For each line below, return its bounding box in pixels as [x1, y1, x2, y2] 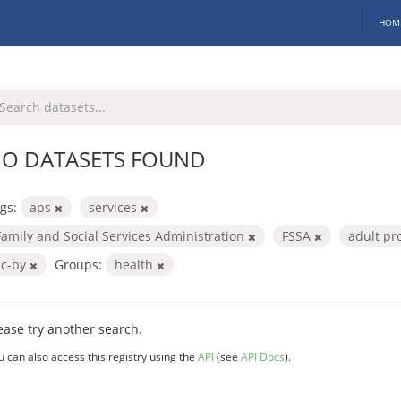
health [115, 255, 157, 273]
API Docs [241, 348, 285, 363]
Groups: [55, 255, 102, 273]
